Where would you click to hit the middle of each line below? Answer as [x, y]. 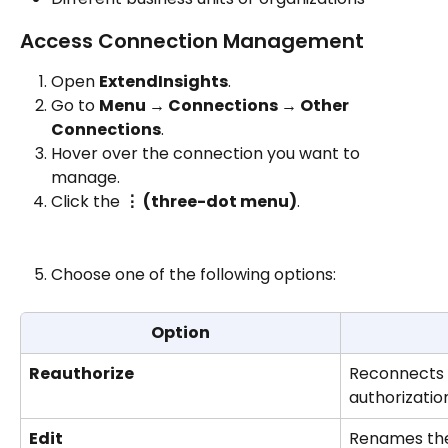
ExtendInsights [163, 81]
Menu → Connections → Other [225, 106]
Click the [87, 202]
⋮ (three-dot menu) [210, 202]
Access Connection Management [192, 40]
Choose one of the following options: [193, 275]
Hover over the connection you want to [207, 154]
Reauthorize [81, 373]
